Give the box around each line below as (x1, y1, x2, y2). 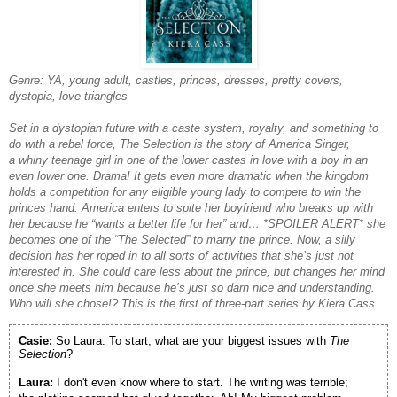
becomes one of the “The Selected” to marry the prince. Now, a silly (9, 233, 355, 247)
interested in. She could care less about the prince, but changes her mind (9, 265, 385, 279)
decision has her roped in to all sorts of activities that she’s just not (9, 249, 354, 263)
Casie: (19, 334, 52, 348)
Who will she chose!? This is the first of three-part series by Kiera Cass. (9, 297, 378, 311)
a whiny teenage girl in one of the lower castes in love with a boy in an (9, 153, 368, 167)
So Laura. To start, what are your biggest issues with (56, 334, 326, 348)
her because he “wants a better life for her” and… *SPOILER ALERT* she (9, 217, 385, 231)
